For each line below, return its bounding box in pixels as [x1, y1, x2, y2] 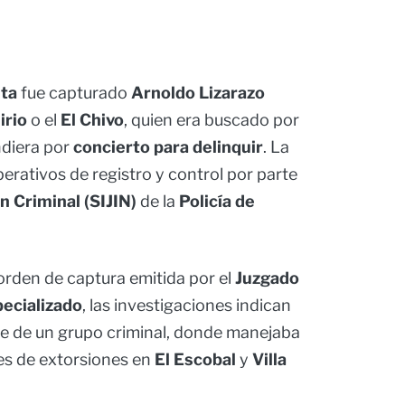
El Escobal [155, 350, 236, 370]
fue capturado [17, 83, 131, 103]
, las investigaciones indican [82, 296, 291, 316]
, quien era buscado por [124, 110, 299, 130]
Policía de [179, 192, 255, 212]
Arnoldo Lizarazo [131, 83, 265, 103]
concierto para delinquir [73, 137, 263, 157]
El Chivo [61, 110, 124, 130]
